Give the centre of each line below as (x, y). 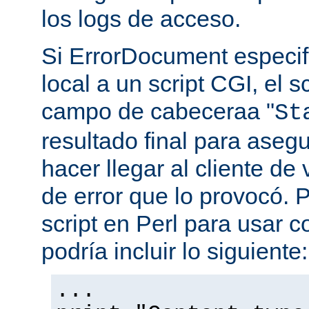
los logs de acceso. (141, 19)
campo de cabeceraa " (158, 111)
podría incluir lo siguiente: (175, 251)
